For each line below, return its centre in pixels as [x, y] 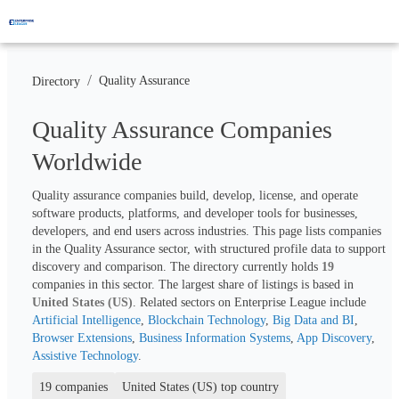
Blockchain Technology [207, 320]
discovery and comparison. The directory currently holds [177, 266]
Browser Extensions [82, 338]
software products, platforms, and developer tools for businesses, [195, 213]
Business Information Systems [215, 338]
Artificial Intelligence [86, 320]
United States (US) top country [200, 387]
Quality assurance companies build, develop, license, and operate [195, 195]
